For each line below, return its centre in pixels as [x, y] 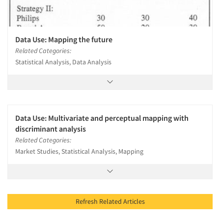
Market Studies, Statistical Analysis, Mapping [79, 151]
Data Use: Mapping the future [64, 39]
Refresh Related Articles [134, 201]
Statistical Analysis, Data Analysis [63, 62]
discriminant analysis [51, 128]
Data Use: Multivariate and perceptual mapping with [102, 118]
